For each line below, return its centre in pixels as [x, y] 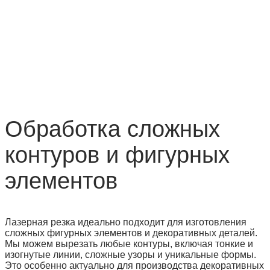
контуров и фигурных [117, 155]
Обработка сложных [112, 129]
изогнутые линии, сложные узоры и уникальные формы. [130, 254]
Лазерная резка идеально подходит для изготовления [126, 222]
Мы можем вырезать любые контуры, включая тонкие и [129, 243]
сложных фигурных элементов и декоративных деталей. [131, 233]
